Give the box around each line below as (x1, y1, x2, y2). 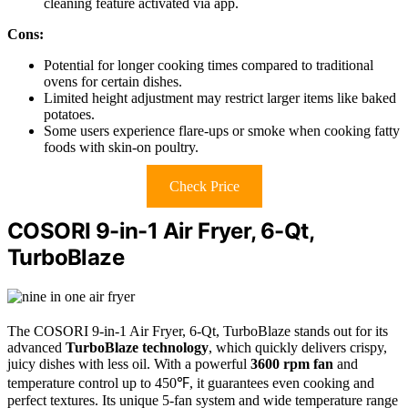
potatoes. (44, 106, 95, 122)
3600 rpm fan (250, 355, 333, 372)
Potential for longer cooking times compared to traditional (44, 56, 373, 73)
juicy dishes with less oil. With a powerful (7, 355, 250, 372)
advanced (7, 339, 66, 355)
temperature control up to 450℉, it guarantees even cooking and (7, 374, 374, 391)
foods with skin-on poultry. (44, 138, 199, 155)
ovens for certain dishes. (44, 73, 182, 89)
